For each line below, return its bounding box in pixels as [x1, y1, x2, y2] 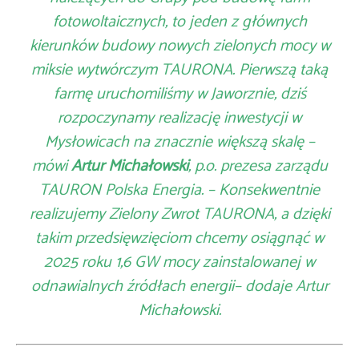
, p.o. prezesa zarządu [188, 152, 328, 179]
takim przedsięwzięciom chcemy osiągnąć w [35, 224, 324, 252]
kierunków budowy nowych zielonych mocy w [29, 32, 330, 59]
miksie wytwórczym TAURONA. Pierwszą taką [31, 56, 328, 83]
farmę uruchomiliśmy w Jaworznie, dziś [53, 80, 306, 107]
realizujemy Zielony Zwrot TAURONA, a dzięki [29, 200, 330, 228]
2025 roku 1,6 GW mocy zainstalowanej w [44, 248, 315, 276]
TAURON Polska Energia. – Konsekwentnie [39, 176, 320, 204]
